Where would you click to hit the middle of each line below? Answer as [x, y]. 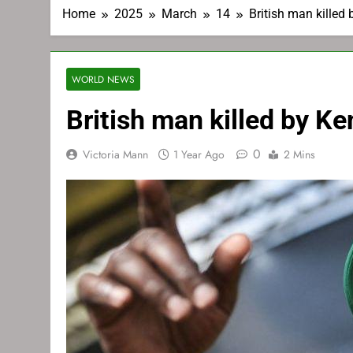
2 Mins [299, 154]
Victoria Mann [115, 154]
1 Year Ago [199, 154]
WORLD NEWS [103, 79]
